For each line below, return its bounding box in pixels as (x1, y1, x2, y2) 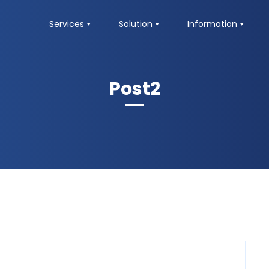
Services (49, 18, 84, 30)
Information (187, 18, 237, 30)
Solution (118, 18, 153, 30)
